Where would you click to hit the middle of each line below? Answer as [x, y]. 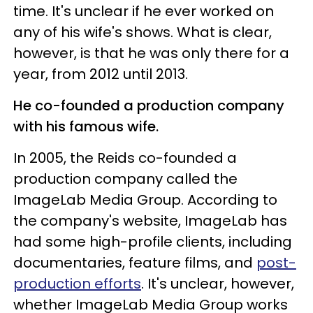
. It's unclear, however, [218, 283]
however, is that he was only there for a [151, 53]
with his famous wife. [88, 126]
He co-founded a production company [149, 105]
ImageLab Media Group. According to [145, 199]
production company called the [125, 179]
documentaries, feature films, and [135, 262]
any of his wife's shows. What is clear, [143, 32]
